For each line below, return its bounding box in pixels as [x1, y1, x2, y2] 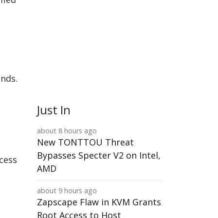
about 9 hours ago [37, 186, 97, 195]
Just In [37, 102, 71, 118]
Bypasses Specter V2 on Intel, [37, 149, 161, 161]
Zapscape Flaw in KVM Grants [37, 196, 161, 208]
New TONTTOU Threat [37, 136, 134, 148]
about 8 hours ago [37, 126, 97, 135]
